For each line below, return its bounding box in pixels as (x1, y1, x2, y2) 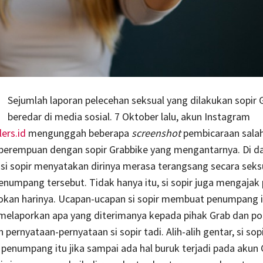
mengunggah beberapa (25, 126, 131, 140)
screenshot (131, 126, 183, 140)
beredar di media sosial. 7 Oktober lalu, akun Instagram (7, 110, 250, 124)
